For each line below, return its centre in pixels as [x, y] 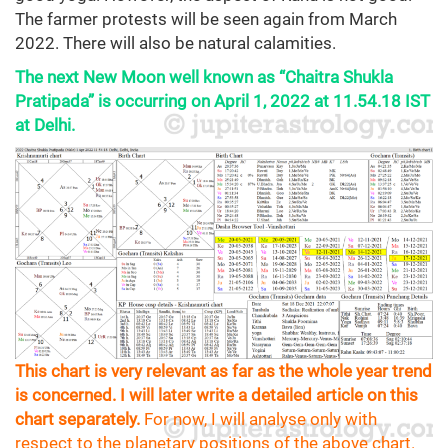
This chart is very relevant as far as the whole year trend [223, 370]
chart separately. [77, 418]
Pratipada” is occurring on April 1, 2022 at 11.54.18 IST [222, 101]
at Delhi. [45, 125]
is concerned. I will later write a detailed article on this [216, 394]
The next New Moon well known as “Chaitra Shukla [204, 77]
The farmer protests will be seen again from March [206, 19]
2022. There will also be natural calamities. [175, 43]
